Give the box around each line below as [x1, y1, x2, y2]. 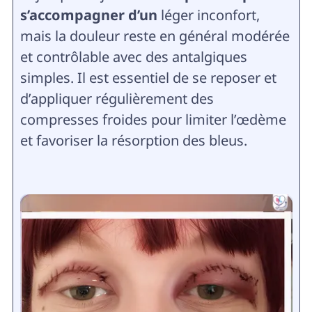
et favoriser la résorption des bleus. [19, 130, 247, 150]
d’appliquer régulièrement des [19, 88, 214, 108]
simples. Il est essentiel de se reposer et [19, 68, 276, 87]
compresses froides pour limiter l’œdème [19, 109, 286, 129]
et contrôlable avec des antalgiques [19, 47, 247, 66]
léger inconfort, [160, 5, 260, 24]
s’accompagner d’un [19, 5, 161, 24]
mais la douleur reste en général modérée [19, 26, 290, 45]
